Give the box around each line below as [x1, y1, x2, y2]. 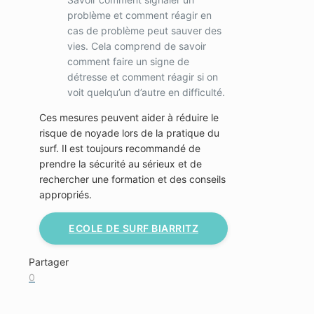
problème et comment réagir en [67, 9, 212, 22]
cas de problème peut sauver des [67, 25, 221, 37]
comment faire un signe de [67, 55, 189, 68]
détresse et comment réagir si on [67, 71, 218, 83]
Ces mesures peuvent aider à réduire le [39, 111, 219, 124]
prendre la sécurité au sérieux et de [39, 158, 202, 170]
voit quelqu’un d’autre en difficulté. [67, 86, 225, 99]
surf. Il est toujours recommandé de [39, 142, 200, 155]
